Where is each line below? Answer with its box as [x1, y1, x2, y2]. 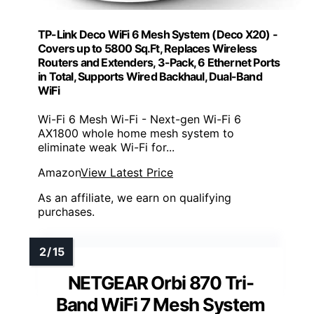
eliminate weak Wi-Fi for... [38, 140, 175, 155]
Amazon [38, 165, 81, 180]
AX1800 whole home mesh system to [38, 126, 234, 141]
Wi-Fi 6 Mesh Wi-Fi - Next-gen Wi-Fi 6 [38, 112, 241, 127]
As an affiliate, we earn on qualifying [38, 191, 231, 205]
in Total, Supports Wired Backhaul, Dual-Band [38, 69, 262, 83]
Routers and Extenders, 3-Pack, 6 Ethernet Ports [38, 55, 280, 69]
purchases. [38, 205, 95, 219]
